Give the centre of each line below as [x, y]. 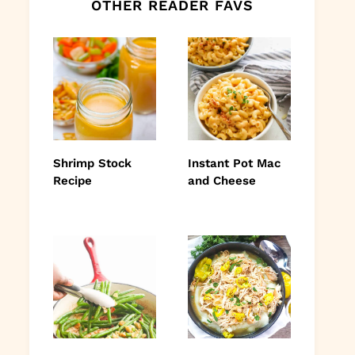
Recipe [73, 180]
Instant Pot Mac [234, 163]
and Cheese [222, 180]
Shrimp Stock [92, 163]
